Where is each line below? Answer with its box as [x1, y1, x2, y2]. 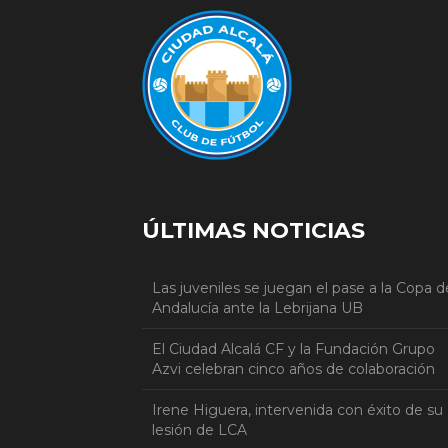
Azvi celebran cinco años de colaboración [152, 360, 435, 378]
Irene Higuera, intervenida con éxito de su [152, 401, 443, 419]
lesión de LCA [152, 421, 247, 439]
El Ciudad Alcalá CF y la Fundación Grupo [152, 340, 435, 358]
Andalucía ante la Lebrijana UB [152, 299, 363, 317]
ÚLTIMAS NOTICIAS [142, 217, 365, 244]
